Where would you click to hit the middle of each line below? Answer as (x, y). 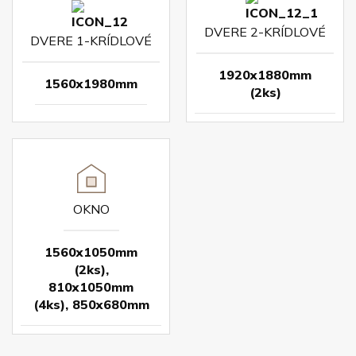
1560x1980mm (91, 83)
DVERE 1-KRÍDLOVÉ (91, 40)
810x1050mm (91, 286)
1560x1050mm (91, 252)
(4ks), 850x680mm (91, 304)
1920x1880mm (265, 74)
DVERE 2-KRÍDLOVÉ (265, 31)
